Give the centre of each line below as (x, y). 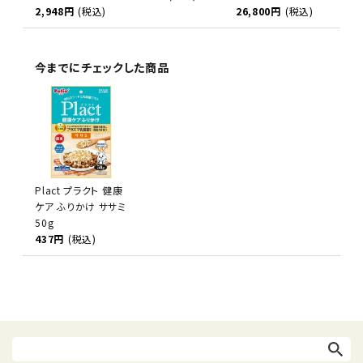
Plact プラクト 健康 (79, 190)
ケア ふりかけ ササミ (81, 206)
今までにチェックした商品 (102, 67)
